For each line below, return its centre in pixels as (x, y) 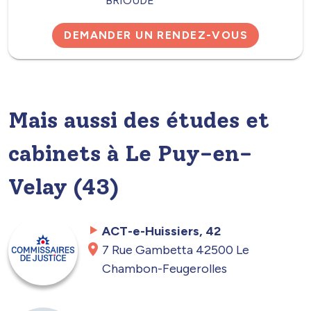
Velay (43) (64, 186)
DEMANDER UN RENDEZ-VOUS (156, 35)
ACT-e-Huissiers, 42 (162, 231)
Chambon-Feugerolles (165, 268)
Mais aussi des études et (139, 120)
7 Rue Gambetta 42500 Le (176, 250)
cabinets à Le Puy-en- (130, 153)
